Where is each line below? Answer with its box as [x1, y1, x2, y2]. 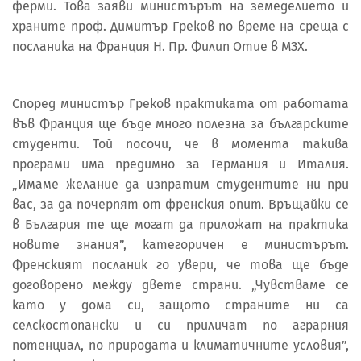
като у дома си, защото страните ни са [12, 297, 349, 313]
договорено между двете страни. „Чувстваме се [12, 277, 349, 293]
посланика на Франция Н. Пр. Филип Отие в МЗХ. [12, 39, 308, 55]
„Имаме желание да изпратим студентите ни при [12, 176, 349, 193]
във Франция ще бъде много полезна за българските [12, 116, 349, 132]
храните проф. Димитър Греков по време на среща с [12, 19, 349, 35]
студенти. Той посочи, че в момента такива [12, 136, 349, 152]
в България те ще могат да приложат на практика [12, 217, 349, 233]
